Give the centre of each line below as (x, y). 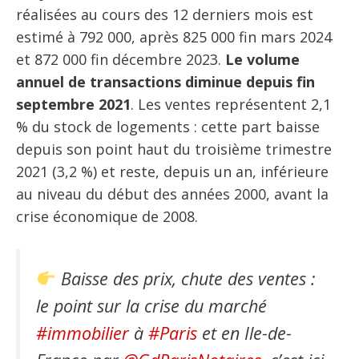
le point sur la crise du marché (151, 305)
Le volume (262, 59)
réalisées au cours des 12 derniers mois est (165, 14)
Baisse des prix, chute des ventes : (185, 278)
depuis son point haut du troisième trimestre (174, 149)
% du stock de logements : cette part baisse (168, 126)
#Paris (173, 333)
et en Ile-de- (244, 333)
